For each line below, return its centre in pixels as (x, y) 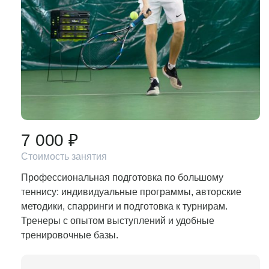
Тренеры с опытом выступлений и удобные (118, 221)
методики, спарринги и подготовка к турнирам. (124, 206)
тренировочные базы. (70, 235)
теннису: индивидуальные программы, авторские (131, 192)
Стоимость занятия (64, 156)
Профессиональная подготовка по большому (122, 177)
